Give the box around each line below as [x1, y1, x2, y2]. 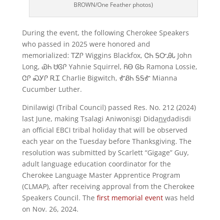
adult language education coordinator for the [22, 159, 171, 169]
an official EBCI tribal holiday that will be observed [22, 125, 188, 135]
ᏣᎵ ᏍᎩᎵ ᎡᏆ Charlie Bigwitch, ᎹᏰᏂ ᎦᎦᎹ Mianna [22, 73, 177, 83]
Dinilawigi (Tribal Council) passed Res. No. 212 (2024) [22, 103, 196, 112]
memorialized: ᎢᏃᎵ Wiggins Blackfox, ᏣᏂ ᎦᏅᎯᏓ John [22, 51, 192, 60]
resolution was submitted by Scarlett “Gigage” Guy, [22, 148, 189, 158]
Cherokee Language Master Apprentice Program [22, 170, 180, 180]
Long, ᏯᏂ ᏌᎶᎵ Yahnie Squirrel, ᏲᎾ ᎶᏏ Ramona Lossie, [22, 62, 197, 72]
